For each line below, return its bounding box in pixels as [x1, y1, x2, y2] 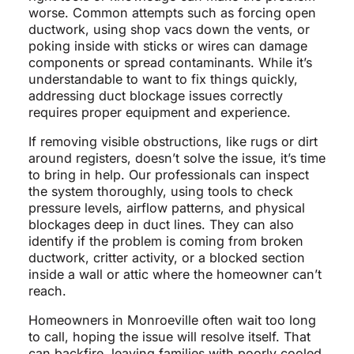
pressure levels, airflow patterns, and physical [28, 200, 305, 217]
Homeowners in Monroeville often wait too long [28, 312, 316, 329]
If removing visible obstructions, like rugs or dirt [28, 134, 318, 150]
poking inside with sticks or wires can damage [28, 38, 307, 55]
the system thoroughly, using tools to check [28, 183, 293, 200]
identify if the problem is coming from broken [28, 233, 303, 250]
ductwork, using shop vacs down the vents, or [28, 21, 310, 38]
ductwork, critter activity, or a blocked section [28, 250, 305, 266]
